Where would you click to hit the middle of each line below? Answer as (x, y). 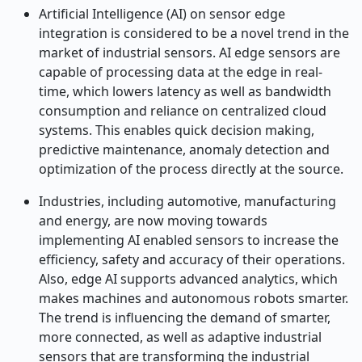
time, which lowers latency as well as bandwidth (185, 91)
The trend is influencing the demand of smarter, (185, 318)
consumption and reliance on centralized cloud (183, 111)
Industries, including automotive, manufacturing (187, 201)
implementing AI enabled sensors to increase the (189, 240)
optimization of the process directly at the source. (191, 169)
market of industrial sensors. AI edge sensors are (189, 53)
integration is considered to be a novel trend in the (194, 33)
